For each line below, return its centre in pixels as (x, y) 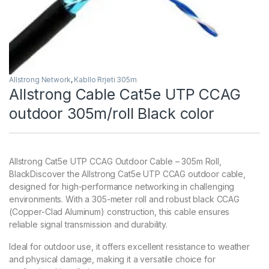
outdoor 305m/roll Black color (112, 114)
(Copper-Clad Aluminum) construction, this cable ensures (119, 212)
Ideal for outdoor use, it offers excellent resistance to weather (130, 247)
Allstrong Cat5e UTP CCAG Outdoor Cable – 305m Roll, (115, 162)
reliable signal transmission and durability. (88, 225)
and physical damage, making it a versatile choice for (112, 259)
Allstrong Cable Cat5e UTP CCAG (125, 95)
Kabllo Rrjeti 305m (105, 80)
